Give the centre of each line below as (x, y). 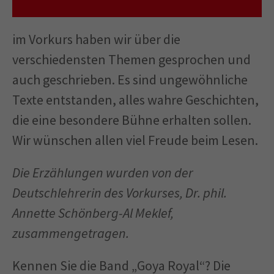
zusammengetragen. (71, 233)
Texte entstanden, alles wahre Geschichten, (135, 100)
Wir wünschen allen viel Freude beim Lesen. (135, 140)
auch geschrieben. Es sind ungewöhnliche (130, 80)
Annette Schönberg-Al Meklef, (93, 213)
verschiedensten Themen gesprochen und (131, 59)
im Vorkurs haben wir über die (96, 39)
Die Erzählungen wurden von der (103, 172)
